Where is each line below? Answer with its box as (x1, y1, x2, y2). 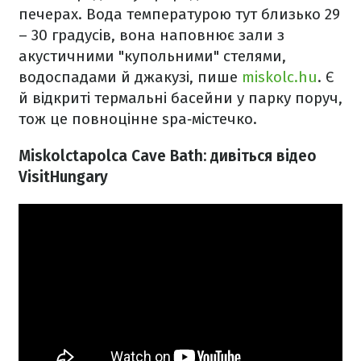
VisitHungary (19, 168, 108, 186)
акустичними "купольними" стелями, (19, 47, 286, 65)
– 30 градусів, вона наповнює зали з (19, 26, 284, 44)
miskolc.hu (242, 68, 317, 86)
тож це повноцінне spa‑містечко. (19, 110, 257, 128)
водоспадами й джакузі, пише (19, 68, 242, 86)
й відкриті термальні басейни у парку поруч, (19, 89, 342, 107)
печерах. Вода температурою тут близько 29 (19, 5, 340, 23)
